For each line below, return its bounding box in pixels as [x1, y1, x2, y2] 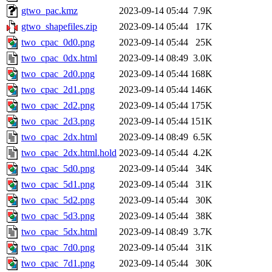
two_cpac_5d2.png [21, 195, 95, 206]
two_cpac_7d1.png [21, 258, 95, 269]
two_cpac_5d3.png [21, 211, 95, 222]
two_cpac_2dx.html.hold [21, 148, 117, 158]
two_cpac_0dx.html [21, 53, 97, 64]
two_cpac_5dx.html [21, 226, 97, 237]
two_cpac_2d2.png [21, 100, 95, 111]
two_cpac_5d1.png [21, 179, 95, 190]
